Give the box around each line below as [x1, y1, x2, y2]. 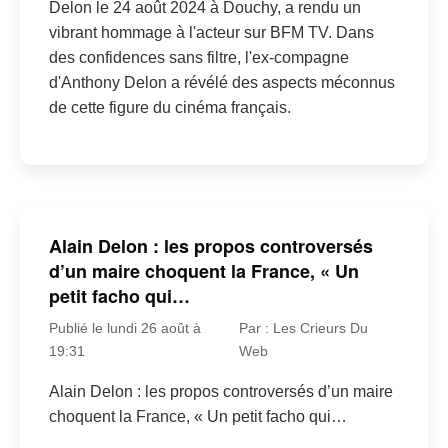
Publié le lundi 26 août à [48, 319, 201, 336]
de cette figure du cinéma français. [48, 99, 291, 117]
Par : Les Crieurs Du [238, 319, 368, 336]
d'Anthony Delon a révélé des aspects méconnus [48, 74, 395, 92]
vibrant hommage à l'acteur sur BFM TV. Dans [48, 24, 374, 42]
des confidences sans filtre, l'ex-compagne [48, 49, 349, 67]
